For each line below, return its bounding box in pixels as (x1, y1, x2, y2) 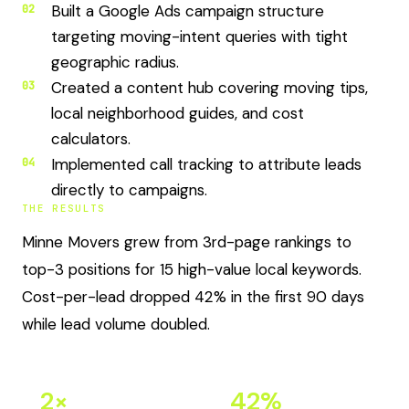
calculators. (51, 129, 131, 149)
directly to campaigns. (51, 180, 207, 200)
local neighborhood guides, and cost (51, 103, 304, 123)
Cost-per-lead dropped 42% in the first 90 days (22, 287, 364, 307)
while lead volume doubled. (22, 314, 210, 334)
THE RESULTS (22, 202, 106, 215)
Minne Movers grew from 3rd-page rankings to (22, 232, 351, 252)
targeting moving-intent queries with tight (51, 26, 348, 47)
